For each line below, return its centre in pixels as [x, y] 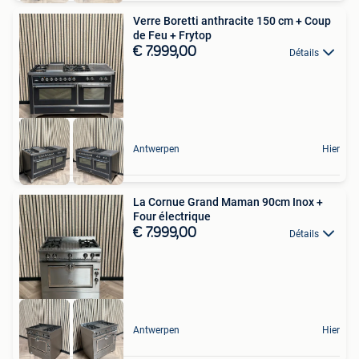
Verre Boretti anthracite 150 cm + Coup [232, 20]
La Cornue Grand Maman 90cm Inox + [228, 202]
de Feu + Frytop [172, 35]
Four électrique [172, 216]
